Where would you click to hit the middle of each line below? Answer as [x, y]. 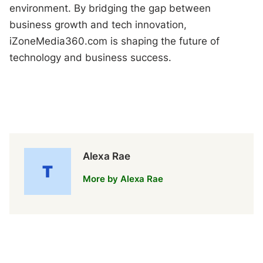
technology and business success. [91, 57]
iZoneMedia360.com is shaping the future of [115, 41]
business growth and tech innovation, [98, 24]
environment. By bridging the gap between [110, 8]
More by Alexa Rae [123, 178]
